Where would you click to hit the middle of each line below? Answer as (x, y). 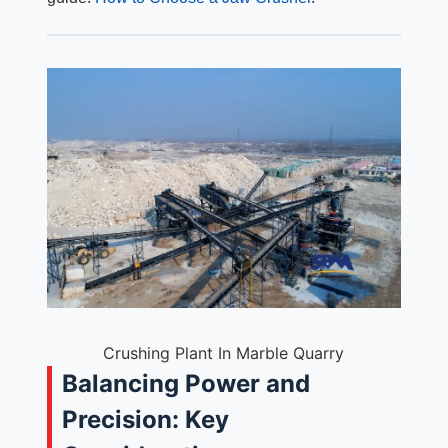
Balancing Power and (185, 383)
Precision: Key (145, 419)
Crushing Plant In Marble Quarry (224, 352)
